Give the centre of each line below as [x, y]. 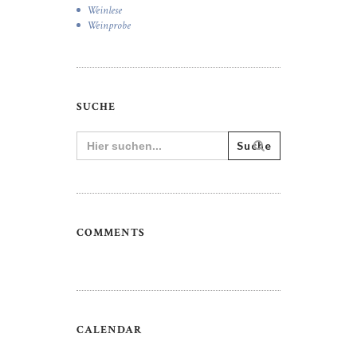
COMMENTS [111, 233]
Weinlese [104, 11]
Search [91, 136]
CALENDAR [110, 330]
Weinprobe [108, 26]
